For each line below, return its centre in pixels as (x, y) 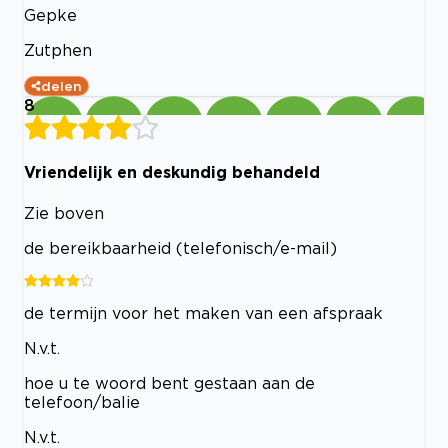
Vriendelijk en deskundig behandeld (172, 172)
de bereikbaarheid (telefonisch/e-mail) (180, 247)
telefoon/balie (82, 401)
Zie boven (64, 212)
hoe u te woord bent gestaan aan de (169, 382)
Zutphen (58, 50)
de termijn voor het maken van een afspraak (203, 312)
